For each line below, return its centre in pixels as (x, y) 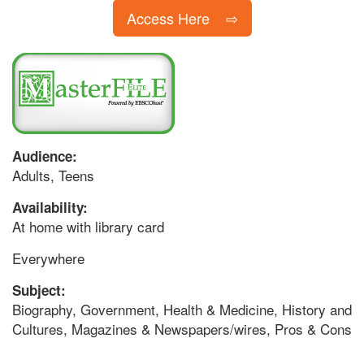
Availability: (52, 208)
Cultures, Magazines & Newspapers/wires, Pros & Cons (182, 329)
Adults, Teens (53, 175)
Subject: (41, 290)
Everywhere (48, 258)
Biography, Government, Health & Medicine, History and (182, 310)
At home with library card (88, 227)
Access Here (168, 18)
